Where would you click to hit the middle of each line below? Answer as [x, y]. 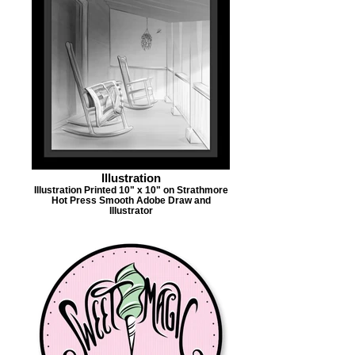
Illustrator [131, 210]
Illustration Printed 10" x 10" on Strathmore [131, 190]
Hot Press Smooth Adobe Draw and [131, 200]
